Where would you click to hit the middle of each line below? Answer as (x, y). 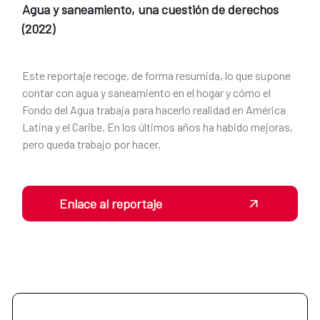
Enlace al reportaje (111, 203)
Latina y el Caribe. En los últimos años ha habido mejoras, (157, 126)
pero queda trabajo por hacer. (91, 144)
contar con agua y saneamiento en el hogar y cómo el (146, 92)
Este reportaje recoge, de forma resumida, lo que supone (156, 75)
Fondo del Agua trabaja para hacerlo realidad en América (154, 109)
